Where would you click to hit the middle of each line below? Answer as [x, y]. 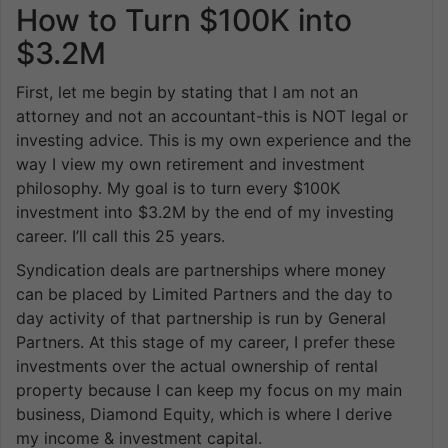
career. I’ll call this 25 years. [120, 235]
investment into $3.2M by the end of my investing [205, 211]
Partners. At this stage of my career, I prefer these [205, 341]
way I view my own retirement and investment [190, 163]
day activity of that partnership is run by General [201, 317]
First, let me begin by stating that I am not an [187, 91]
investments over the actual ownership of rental [197, 365]
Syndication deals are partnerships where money [201, 269]
